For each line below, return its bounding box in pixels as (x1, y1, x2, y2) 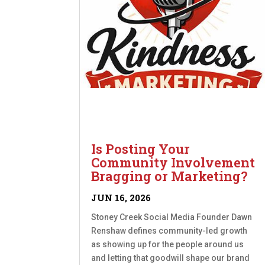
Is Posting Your (91, 140, 190, 158)
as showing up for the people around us (91, 240, 244, 250)
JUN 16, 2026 (91, 192, 151, 204)
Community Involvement (91, 154, 256, 172)
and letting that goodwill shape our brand (91, 253, 250, 263)
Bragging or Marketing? (91, 167, 248, 185)
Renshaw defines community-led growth (91, 226, 248, 236)
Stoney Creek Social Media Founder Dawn (91, 212, 253, 222)
